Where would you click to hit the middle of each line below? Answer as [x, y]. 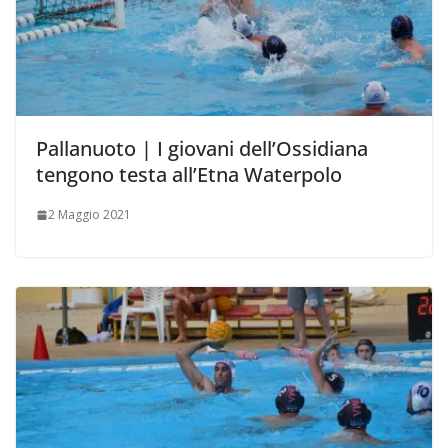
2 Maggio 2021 [89, 215]
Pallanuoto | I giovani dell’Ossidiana [202, 149]
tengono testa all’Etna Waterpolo [189, 175]
